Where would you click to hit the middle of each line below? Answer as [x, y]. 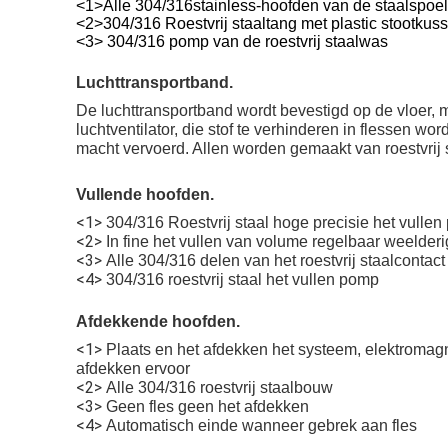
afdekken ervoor [133, 369]
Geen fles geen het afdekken [207, 407]
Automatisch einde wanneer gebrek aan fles [261, 426]
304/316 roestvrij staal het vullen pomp [242, 280]
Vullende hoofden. [145, 195]
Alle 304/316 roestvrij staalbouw [219, 388]
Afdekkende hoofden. [158, 322]
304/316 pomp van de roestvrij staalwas [247, 42]
